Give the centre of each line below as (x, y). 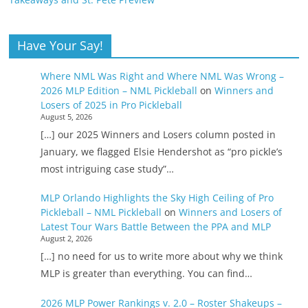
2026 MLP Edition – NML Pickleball (119, 90)
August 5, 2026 (66, 117)
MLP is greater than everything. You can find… (146, 274)
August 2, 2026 (66, 239)
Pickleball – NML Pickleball (101, 212)
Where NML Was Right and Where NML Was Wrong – (162, 76)
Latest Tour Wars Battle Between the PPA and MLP (155, 227)
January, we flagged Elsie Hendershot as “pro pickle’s (161, 151)
